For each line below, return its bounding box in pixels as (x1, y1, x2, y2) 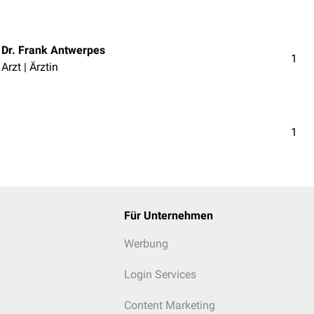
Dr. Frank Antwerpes (1, 43, 105, 57)
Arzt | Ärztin (1, 60, 58, 74)
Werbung (123, 237, 168, 250)
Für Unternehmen (123, 209, 213, 222)
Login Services (123, 268, 196, 281)
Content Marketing (123, 299, 215, 312)
